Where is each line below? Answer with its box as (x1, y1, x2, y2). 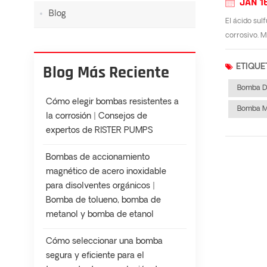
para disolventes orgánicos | (46, 182, 155, 191)
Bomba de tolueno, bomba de (46, 196, 161, 206)
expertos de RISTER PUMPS (46, 126, 153, 136)
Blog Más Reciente (43, 62, 169, 84)
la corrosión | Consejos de (46, 112, 147, 122)
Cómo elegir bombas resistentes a (46, 98, 179, 107)
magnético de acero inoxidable (46, 167, 166, 177)
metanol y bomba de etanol (46, 210, 154, 220)
